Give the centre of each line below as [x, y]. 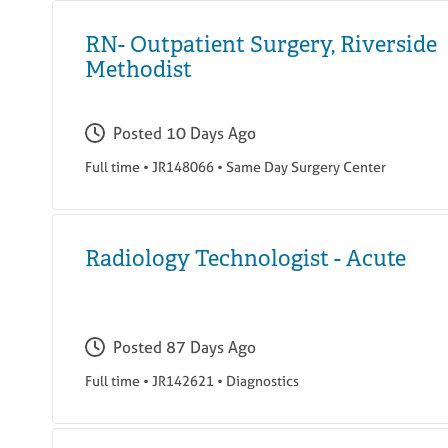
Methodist [138, 70]
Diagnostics [262, 381]
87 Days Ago [211, 347]
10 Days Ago [211, 133]
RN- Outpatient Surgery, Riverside [261, 45]
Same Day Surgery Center [306, 167]
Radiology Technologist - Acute [245, 259]
